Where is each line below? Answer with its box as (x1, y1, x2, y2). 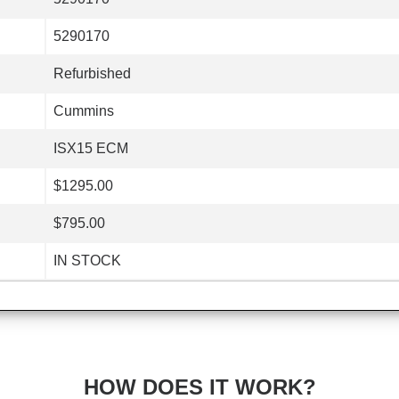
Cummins (53, 103, 114, 119)
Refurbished (53, 66, 131, 82)
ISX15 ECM (53, 141, 128, 157)
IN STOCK (53, 253, 121, 269)
